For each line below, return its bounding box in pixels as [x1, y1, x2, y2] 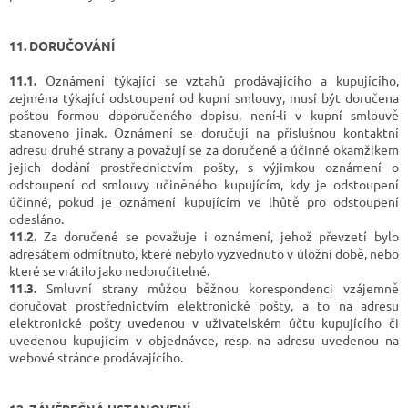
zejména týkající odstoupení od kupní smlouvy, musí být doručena [9, 88, 399, 106]
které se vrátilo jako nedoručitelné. [9, 261, 209, 279]
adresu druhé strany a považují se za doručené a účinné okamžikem [9, 140, 399, 158]
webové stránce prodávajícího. [9, 348, 183, 365]
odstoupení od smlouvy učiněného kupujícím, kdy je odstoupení [9, 175, 399, 192]
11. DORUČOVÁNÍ [9, 36, 115, 54]
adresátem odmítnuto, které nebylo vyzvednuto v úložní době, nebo [9, 244, 399, 261]
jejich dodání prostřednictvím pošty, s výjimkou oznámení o [9, 158, 399, 175]
